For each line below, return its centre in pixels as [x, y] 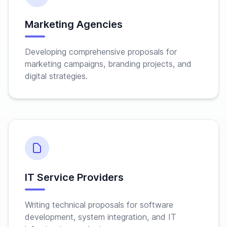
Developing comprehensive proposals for [101, 52]
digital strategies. [56, 76]
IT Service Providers [74, 177]
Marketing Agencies [74, 24]
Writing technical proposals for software [99, 205]
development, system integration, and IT [101, 217]
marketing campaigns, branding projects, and [108, 64]
